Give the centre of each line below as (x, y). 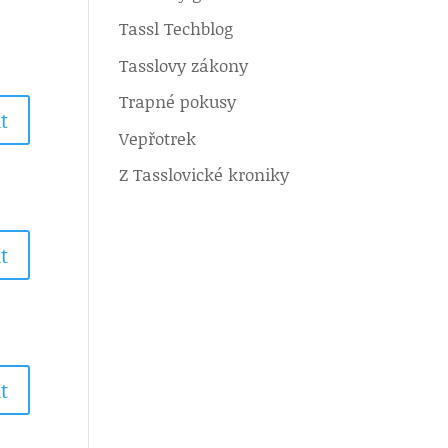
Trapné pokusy (178, 101)
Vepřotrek (158, 137)
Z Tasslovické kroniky (204, 174)
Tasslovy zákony (184, 64)
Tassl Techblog (176, 28)
